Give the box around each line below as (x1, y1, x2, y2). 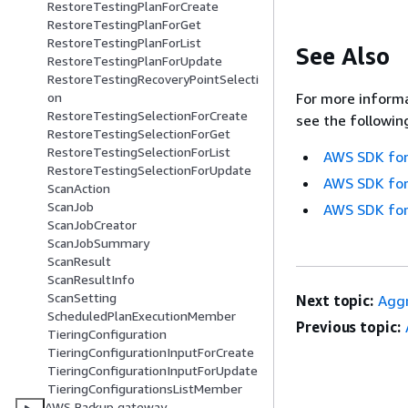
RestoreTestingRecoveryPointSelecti (47, 71, 259, 87)
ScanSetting (47, 290, 117, 306)
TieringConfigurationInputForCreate (47, 344, 254, 361)
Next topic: (296, 291, 374, 311)
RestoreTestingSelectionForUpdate (47, 162, 251, 178)
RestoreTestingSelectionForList (47, 144, 230, 160)
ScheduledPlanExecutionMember (47, 308, 236, 324)
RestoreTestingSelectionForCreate (47, 107, 248, 124)
